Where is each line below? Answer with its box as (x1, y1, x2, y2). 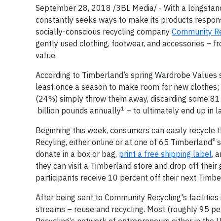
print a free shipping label (119, 149, 212, 159)
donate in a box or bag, (36, 149, 119, 159)
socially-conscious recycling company (36, 27, 172, 37)
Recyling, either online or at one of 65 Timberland (36, 137, 212, 147)
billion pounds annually (36, 106, 121, 115)
